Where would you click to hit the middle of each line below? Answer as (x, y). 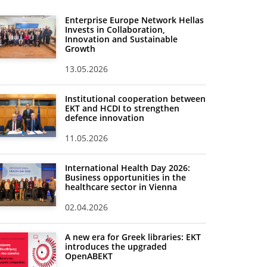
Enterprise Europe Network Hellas (134, 20)
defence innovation (105, 118)
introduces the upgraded (116, 247)
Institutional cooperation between (135, 99)
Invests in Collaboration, (115, 30)
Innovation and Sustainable (121, 39)
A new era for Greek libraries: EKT (133, 237)
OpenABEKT (89, 256)
